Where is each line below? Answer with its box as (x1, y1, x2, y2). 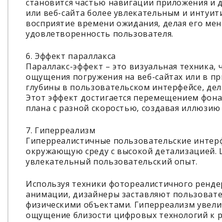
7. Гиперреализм (26, 125, 96, 136)
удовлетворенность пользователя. (26, 28, 173, 39)
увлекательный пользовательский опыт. (26, 156, 198, 167)
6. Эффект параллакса (26, 51, 116, 61)
